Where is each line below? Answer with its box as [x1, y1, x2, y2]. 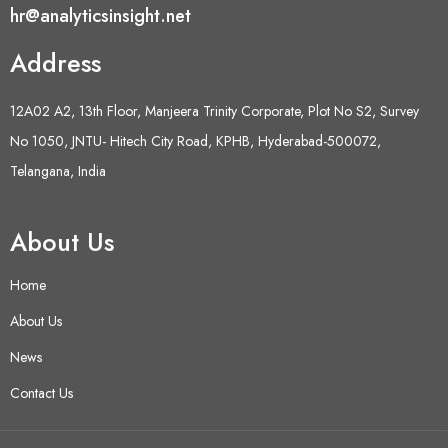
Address [10, 45, 101, 82]
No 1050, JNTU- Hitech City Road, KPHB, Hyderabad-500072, [10, 131, 381, 152]
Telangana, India [10, 161, 106, 182]
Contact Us [10, 383, 73, 404]
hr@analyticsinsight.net [10, 3, 191, 30]
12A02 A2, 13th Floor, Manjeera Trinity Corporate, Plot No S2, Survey [10, 101, 419, 122]
